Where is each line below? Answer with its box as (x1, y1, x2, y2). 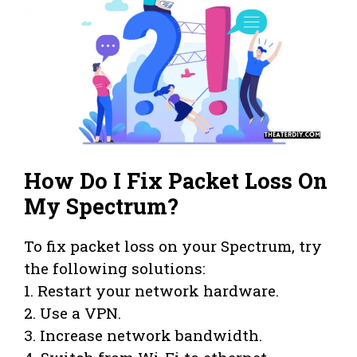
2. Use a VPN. (24, 302, 121, 323)
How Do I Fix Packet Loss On (24, 166, 328, 194)
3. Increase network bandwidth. (24, 324, 262, 345)
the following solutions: (24, 257, 206, 278)
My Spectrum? (24, 191, 178, 220)
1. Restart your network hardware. (24, 280, 279, 300)
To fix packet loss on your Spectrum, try (24, 235, 322, 256)
